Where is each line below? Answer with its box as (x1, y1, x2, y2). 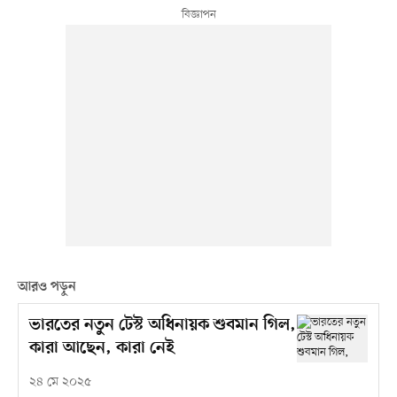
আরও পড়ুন (17, 278, 76, 295)
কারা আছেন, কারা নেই (28, 339, 175, 360)
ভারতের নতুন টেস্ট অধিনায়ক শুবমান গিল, (28, 315, 296, 337)
